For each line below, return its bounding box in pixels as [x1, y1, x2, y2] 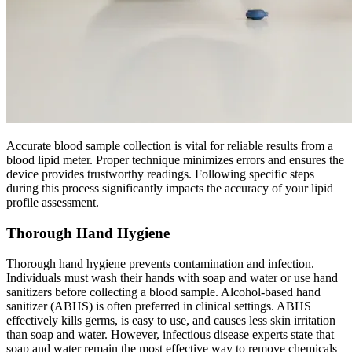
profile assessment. [6, 196, 99, 210]
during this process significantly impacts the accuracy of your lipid [6, 181, 333, 196]
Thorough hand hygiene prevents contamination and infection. [6, 256, 314, 270]
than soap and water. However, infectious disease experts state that [6, 327, 334, 341]
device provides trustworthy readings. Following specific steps [6, 167, 314, 181]
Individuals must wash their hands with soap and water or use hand [6, 270, 338, 284]
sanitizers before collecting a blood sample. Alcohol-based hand [6, 284, 321, 299]
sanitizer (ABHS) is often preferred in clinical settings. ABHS [6, 299, 311, 313]
